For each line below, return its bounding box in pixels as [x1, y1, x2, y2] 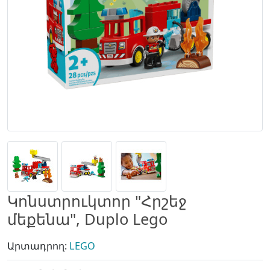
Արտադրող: [7, 239, 69, 253]
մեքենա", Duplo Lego [7, 209, 168, 229]
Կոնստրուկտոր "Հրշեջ [7, 190, 187, 211]
